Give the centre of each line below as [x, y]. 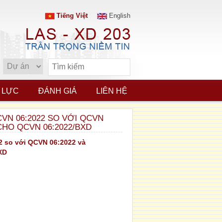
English [119, 16]
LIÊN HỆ [112, 91]
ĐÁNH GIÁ [57, 91]
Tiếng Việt [71, 16]
